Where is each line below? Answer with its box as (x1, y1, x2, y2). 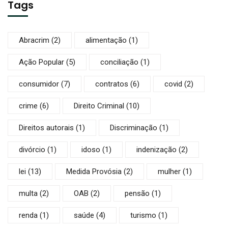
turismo (130, 210, 156, 220)
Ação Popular (19, 57, 64, 67)
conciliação (100, 57, 138, 67)
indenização (136, 145, 177, 154)
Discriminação (110, 123, 157, 132)
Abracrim (19, 35, 49, 45)
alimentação (85, 35, 127, 45)
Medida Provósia (66, 166, 122, 176)
